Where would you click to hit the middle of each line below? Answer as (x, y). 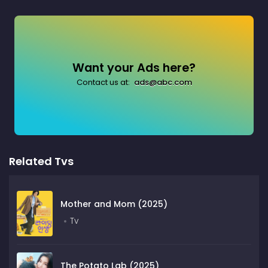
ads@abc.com (163, 82)
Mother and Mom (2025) (114, 204)
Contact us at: (104, 82)
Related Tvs (41, 161)
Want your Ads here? (134, 68)
